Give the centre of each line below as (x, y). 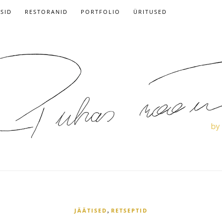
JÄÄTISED (91, 210)
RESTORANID (46, 12)
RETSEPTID (129, 210)
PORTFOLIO (101, 12)
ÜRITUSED (150, 12)
